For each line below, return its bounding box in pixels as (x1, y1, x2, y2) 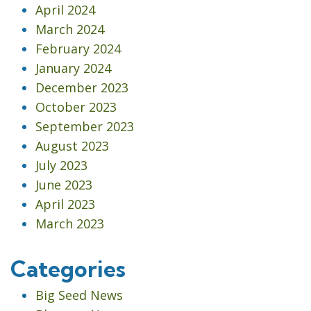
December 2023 (35, 79, 128, 96)
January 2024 (35, 60, 111, 77)
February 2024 (35, 40, 121, 58)
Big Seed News (35, 287, 123, 304)
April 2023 (35, 196, 95, 213)
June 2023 (35, 176, 92, 194)
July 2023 (35, 157, 87, 174)
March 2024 (35, 21, 104, 38)
